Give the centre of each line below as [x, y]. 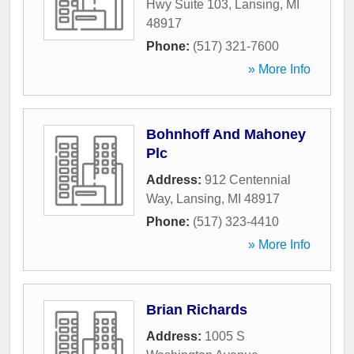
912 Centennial [248, 180]
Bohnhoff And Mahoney [226, 135]
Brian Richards [197, 310]
